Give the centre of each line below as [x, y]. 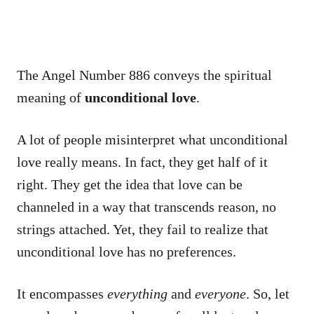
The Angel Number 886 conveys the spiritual [144, 75]
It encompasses [62, 293]
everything [137, 293]
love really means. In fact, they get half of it [142, 162]
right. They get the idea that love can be [130, 184]
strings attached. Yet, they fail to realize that [143, 229]
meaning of [51, 97]
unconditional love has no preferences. [127, 251]
